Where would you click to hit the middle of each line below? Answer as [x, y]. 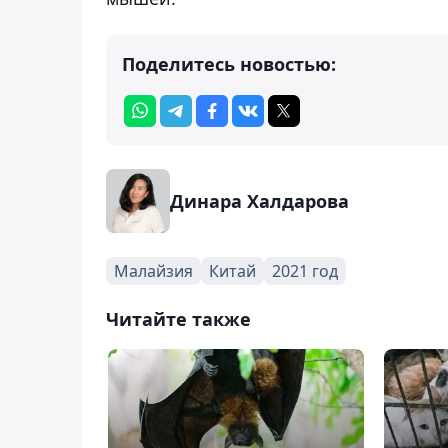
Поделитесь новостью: [229, 63]
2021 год [305, 270]
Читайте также [178, 318]
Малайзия [153, 270]
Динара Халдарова [259, 200]
